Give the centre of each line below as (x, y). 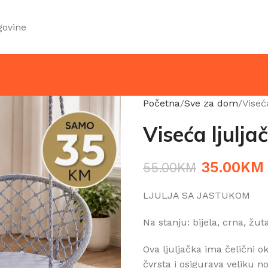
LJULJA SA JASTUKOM (197, 195)
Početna (162, 103)
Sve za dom (211, 103)
